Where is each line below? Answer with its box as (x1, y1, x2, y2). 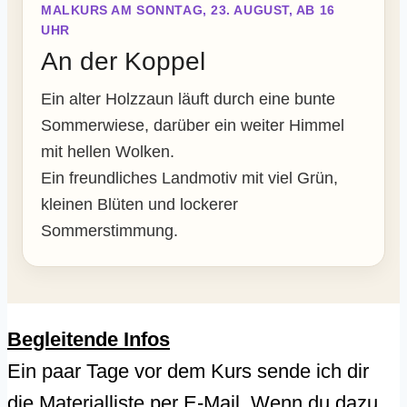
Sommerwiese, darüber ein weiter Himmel (41, 116, 344, 135)
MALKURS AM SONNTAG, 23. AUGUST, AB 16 (41, 3, 335, 18)
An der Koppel (41, 47, 205, 76)
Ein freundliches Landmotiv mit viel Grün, (41, 169, 338, 188)
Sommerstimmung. (41, 222, 178, 241)
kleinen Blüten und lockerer (41, 195, 238, 214)
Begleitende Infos (7, 328, 170, 352)
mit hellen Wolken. (41, 143, 174, 162)
